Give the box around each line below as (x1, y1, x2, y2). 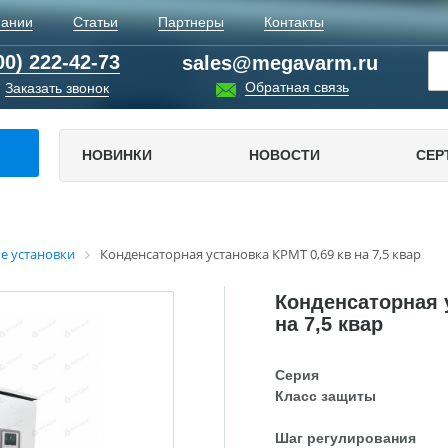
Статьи (73, 14, 118, 30)
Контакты (264, 14, 324, 30)
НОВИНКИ (82, 147, 153, 163)
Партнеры (158, 14, 224, 30)
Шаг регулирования (275, 430, 416, 446)
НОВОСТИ (248, 147, 320, 163)
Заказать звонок (5, 79, 110, 96)
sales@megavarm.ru (181, 51, 378, 74)
